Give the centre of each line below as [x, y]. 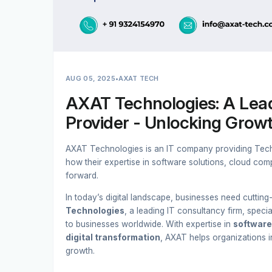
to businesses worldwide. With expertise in [149, 224]
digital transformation [113, 237]
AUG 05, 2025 [90, 78]
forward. [82, 175]
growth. [80, 250]
